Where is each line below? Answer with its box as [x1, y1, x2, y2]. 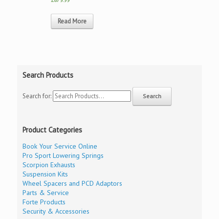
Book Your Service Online [22, 142, 98, 151]
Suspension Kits [22, 170, 68, 179]
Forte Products [22, 197, 66, 207]
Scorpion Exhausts [22, 160, 76, 170]
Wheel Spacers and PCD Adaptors [22, 179, 123, 188]
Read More [58, 17, 87, 26]
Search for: [22, 92, 52, 101]
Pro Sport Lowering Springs [22, 151, 104, 160]
